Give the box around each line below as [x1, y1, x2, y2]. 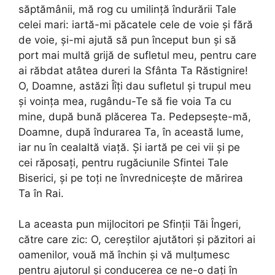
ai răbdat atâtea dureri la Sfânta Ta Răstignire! [18, 64, 248, 77]
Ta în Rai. [18, 187, 64, 199]
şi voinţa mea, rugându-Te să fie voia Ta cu [18, 95, 231, 107]
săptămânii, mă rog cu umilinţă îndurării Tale [18, 2, 236, 15]
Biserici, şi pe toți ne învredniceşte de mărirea [18, 171, 243, 184]
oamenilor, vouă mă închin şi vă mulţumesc [18, 249, 230, 261]
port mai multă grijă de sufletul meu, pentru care [18, 48, 257, 61]
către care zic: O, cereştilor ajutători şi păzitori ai [18, 233, 255, 246]
